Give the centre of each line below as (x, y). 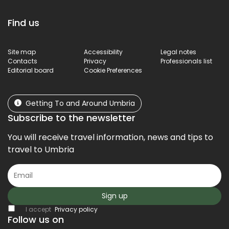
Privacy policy (76, 209)
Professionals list (186, 61)
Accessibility (104, 52)
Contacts (22, 61)
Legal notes (178, 52)
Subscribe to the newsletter (72, 118)
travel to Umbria (41, 149)
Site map (22, 52)
